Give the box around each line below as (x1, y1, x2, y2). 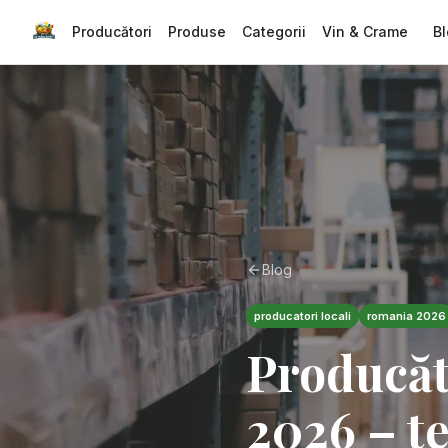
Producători (72, 23, 152, 40)
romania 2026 (367, 309, 446, 323)
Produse (168, 23, 226, 40)
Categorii (242, 23, 306, 40)
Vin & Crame (322, 23, 408, 40)
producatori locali (254, 309, 351, 323)
